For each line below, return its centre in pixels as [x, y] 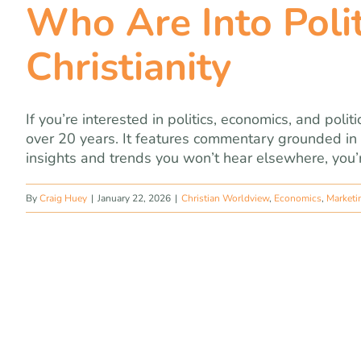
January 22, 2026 [134, 198]
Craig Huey [63, 198]
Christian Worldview [225, 198]
